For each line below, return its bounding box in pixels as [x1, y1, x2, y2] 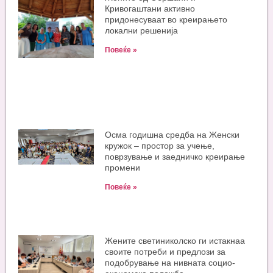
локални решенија [105, 26, 179, 36]
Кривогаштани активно [105, 4, 196, 14]
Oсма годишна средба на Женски [105, 130, 240, 140]
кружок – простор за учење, [105, 141, 215, 151]
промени [105, 163, 141, 173]
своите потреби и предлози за [105, 247, 226, 257]
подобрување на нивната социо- [105, 258, 236, 268]
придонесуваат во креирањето [105, 15, 228, 25]
